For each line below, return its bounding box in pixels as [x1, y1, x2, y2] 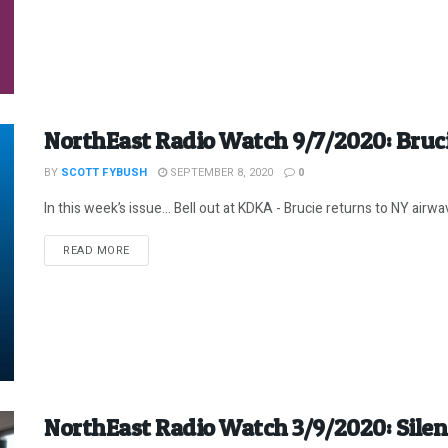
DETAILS [128, 240, 176, 258]
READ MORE [63, 241, 130, 259]
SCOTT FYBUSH [61, 163, 147, 181]
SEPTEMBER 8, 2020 [167, 163, 273, 181]
